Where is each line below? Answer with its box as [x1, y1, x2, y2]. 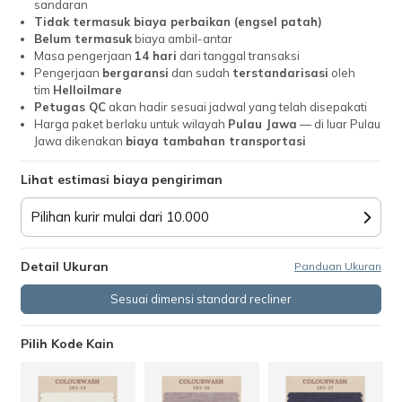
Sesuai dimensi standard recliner [110, 292, 292, 306]
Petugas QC [34, 100, 107, 114]
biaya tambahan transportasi [126, 134, 307, 148]
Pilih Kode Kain [21, 336, 115, 352]
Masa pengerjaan [34, 48, 135, 63]
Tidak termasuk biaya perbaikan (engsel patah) [34, 14, 323, 29]
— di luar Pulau [297, 117, 381, 131]
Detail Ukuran [21, 258, 109, 275]
